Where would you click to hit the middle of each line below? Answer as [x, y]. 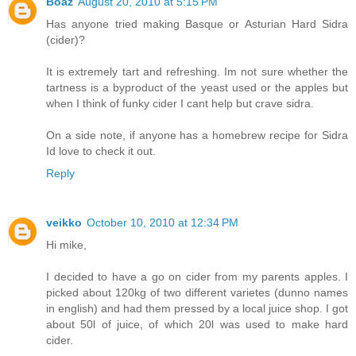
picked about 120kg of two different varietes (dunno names [197, 293]
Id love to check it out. [101, 151]
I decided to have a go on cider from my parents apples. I [197, 277]
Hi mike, [66, 245]
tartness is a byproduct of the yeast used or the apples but [197, 88]
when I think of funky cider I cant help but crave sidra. [180, 104]
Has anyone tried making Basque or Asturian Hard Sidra [197, 24]
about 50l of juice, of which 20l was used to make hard [197, 325]
